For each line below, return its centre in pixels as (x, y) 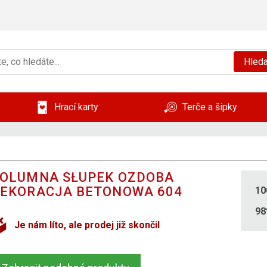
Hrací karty (76, 107)
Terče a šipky (210, 107)
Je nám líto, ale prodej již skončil (87, 225)
